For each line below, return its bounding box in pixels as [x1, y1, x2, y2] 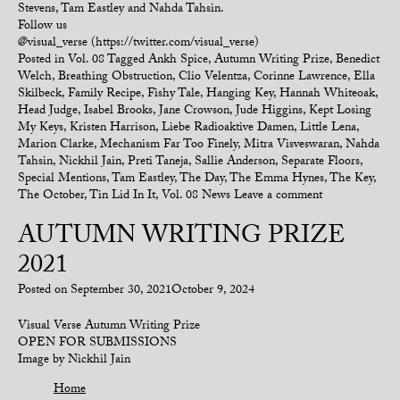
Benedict [336, 50, 379, 71]
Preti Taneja [128, 152, 188, 173]
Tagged [107, 50, 148, 71]
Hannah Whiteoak [279, 84, 375, 105]
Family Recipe [68, 84, 141, 105]
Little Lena [300, 118, 356, 139]
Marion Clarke [18, 135, 94, 156]
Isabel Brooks [84, 101, 153, 122]
